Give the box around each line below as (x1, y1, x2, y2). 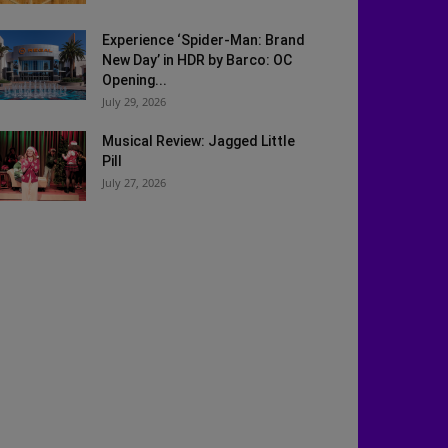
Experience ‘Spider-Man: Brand (102, 32, 305, 48)
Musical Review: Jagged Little (102, 133, 295, 149)
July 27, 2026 (102, 175, 166, 190)
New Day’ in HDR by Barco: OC (102, 52, 292, 68)
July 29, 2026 (102, 94, 166, 109)
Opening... (102, 72, 167, 88)
